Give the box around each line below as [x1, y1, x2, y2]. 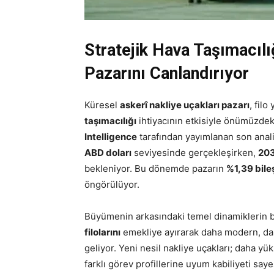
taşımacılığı [84, 115, 136, 127]
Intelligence [84, 131, 137, 143]
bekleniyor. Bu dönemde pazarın [84, 163, 226, 174]
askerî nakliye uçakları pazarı [120, 99, 250, 111]
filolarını [84, 226, 120, 238]
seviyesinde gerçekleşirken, [131, 147, 258, 158]
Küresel [84, 99, 120, 111]
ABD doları [84, 147, 131, 158]
